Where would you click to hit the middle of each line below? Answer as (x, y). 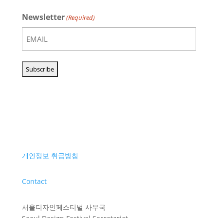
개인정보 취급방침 (50, 155)
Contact (34, 181)
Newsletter (43, 17)
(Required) (81, 18)
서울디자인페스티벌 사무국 (64, 207)
